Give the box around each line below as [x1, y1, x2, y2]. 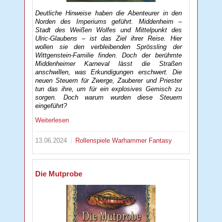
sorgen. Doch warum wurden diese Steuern [35, 94, 182, 102]
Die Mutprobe [35, 169, 83, 178]
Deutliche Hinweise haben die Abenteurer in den [35, 9, 182, 17]
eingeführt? [35, 102, 67, 110]
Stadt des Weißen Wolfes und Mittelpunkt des [35, 26, 182, 34]
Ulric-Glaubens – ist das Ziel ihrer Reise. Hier [35, 35, 182, 43]
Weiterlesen [35, 116, 69, 124]
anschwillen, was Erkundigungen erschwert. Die [35, 68, 182, 76]
